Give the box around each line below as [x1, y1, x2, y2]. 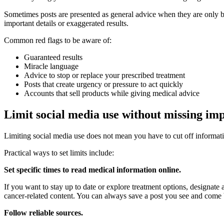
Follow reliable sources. [4, 208, 85, 217]
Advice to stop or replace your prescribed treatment [24, 70, 185, 79]
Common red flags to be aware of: [4, 35, 111, 44]
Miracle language [24, 61, 78, 70]
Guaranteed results [24, 52, 84, 61]
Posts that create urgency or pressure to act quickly [24, 79, 183, 88]
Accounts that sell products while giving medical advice [24, 88, 201, 97]
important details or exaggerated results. [4, 18, 132, 27]
